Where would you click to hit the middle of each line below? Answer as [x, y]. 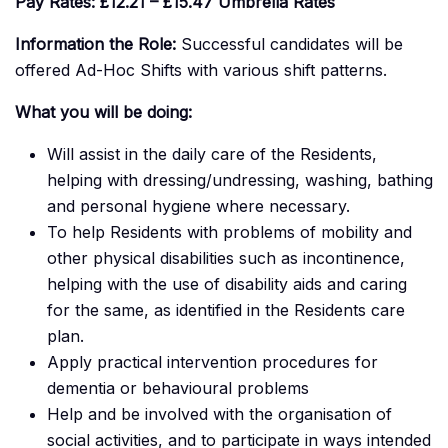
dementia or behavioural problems [178, 388]
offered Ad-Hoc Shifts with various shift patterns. [201, 70]
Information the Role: [98, 44]
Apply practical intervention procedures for [212, 362]
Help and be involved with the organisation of [219, 414]
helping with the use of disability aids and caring [227, 284]
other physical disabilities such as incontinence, [226, 258]
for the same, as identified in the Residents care [226, 310]
